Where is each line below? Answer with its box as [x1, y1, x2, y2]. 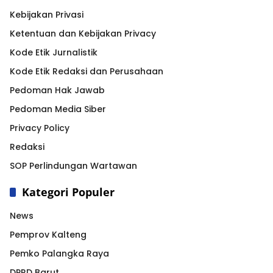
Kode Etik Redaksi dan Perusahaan [10, 65, 163, 77]
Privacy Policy [10, 121, 69, 134]
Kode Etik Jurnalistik [10, 46, 97, 58]
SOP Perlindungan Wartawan [10, 159, 137, 172]
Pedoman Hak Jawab [10, 83, 105, 96]
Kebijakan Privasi [10, 8, 83, 21]
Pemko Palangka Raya [10, 247, 109, 260]
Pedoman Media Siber [10, 102, 106, 115]
